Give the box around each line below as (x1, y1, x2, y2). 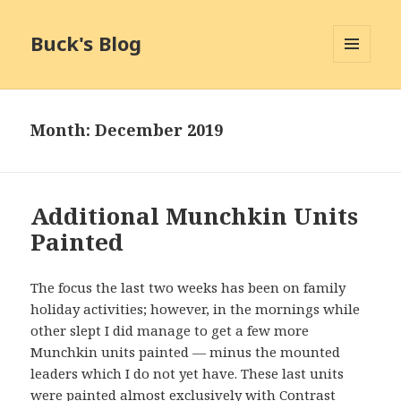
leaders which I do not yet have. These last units (30, 364, 345, 383)
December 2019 (95, 119, 224, 141)
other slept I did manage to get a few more (30, 321, 310, 340)
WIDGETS (333, 92, 386, 108)
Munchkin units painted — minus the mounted (30, 343, 341, 362)
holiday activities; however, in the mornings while (30, 300, 361, 319)
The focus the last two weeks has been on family (30, 278, 346, 297)
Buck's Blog (30, 30, 142, 57)
